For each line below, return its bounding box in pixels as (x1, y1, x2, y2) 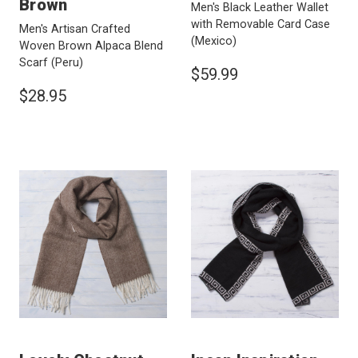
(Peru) (51, 56, 83, 70)
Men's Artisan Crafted (19, 22, 130, 37)
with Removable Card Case (191, 18, 330, 32)
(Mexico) (191, 34, 237, 49)
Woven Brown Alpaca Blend (19, 39, 163, 54)
